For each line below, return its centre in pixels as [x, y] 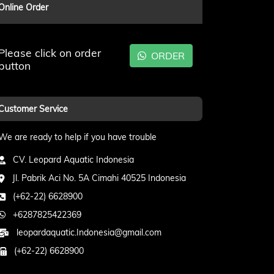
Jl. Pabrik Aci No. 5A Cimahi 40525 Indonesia [95, 178]
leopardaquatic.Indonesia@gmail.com [85, 232]
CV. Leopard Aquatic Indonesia [70, 160]
